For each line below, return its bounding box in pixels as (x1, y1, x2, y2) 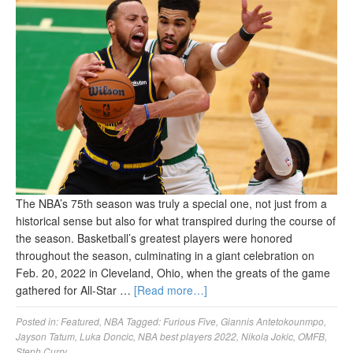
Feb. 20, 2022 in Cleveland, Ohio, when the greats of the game (16, 264, 330, 281)
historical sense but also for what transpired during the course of (16, 212, 336, 229)
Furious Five (163, 314, 216, 328)
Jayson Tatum (16, 329, 75, 343)
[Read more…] (134, 281, 207, 298)
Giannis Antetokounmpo (221, 314, 324, 328)
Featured (61, 314, 99, 328)
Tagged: (126, 314, 163, 328)
